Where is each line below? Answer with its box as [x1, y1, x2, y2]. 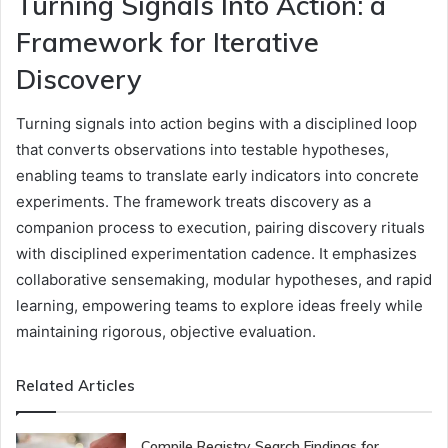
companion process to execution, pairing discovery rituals [16, 218, 425, 238]
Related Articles [16, 376, 135, 396]
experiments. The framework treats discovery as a [16, 192, 371, 212]
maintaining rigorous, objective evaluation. [16, 322, 316, 342]
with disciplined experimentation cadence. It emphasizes [16, 244, 417, 264]
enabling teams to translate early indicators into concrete [16, 166, 419, 186]
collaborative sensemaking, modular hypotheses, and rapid [16, 270, 432, 290]
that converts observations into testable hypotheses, [16, 140, 389, 160]
